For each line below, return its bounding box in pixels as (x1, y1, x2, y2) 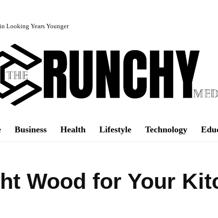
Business (15, 124, 47, 134)
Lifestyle (99, 124, 131, 134)
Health (60, 124, 86, 134)
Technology (145, 124, 187, 134)
